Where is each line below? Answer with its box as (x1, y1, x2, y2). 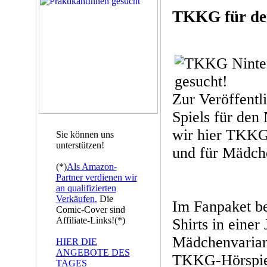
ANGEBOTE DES (55, 247, 130, 257)
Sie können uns (55, 129, 114, 139)
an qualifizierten (55, 183, 116, 193)
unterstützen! (55, 140, 104, 150)
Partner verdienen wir (55, 172, 137, 182)
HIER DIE (55, 237, 97, 247)
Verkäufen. (55, 194, 97, 204)
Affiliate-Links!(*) (55, 215, 125, 225)
